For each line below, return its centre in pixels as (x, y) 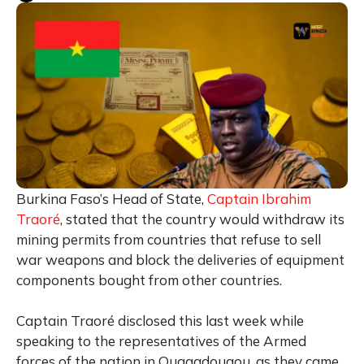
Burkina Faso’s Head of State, (112, 199)
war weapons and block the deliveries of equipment (180, 260)
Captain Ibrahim (259, 199)
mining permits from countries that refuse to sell (169, 240)
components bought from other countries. (149, 280)
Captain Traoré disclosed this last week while (160, 321)
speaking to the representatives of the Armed (161, 341)
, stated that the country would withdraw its (202, 219)
